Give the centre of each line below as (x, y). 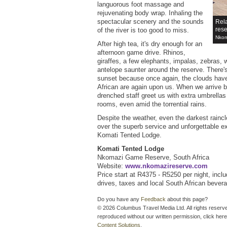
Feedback (153, 199)
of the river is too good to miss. (143, 30)
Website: (111, 166)
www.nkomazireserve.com (166, 166)
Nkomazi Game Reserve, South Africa (153, 158)
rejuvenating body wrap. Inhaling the (150, 13)
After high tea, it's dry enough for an (150, 44)
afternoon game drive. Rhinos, (141, 53)
